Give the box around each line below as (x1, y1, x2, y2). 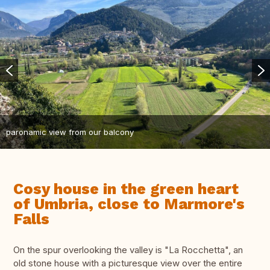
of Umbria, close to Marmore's (13, 195, 245, 213)
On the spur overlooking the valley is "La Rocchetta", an (13, 244, 243, 256)
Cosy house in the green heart (13, 180, 239, 198)
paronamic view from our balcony (6, 127, 134, 137)
